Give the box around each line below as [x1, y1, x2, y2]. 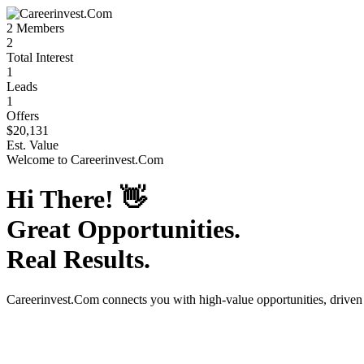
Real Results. [6, 245, 150, 275]
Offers [6, 109, 39, 123]
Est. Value [6, 138, 58, 152]
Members [13, 21, 64, 35]
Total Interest [6, 50, 73, 64]
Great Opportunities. [6, 214, 240, 245]
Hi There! [6, 184, 120, 214]
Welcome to [6, 153, 71, 167]
